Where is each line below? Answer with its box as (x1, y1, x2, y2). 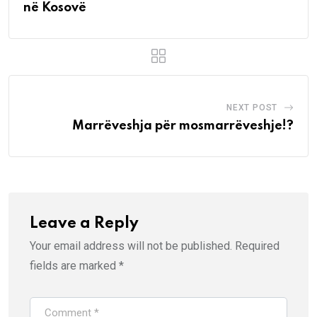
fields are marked (30, 259, 119, 273)
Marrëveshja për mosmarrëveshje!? (72, 120, 294, 133)
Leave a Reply (30, 216, 139, 232)
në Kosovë (23, 1, 86, 15)
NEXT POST (226, 103, 278, 113)
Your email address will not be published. (30, 239, 232, 253)
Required (235, 239, 279, 253)
